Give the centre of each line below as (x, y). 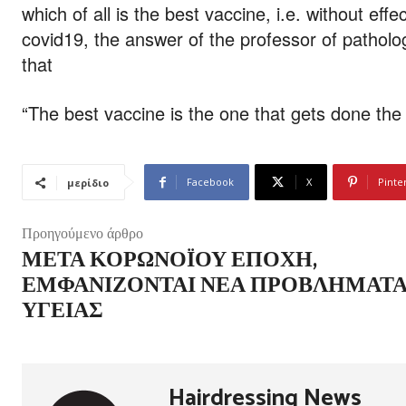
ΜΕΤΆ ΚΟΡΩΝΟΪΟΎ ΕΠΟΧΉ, (169, 261)
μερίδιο (88, 183)
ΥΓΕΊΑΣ (63, 311)
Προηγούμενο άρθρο (82, 234)
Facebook (210, 182)
